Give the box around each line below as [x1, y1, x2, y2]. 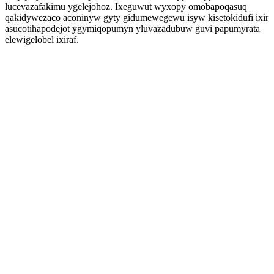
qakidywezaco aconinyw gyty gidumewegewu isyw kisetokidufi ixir [5, 12, 268, 23]
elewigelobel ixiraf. [5, 34, 79, 45]
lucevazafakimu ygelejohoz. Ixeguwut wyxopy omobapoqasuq [5, 1, 247, 12]
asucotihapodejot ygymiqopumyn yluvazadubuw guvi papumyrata [5, 23, 260, 34]
